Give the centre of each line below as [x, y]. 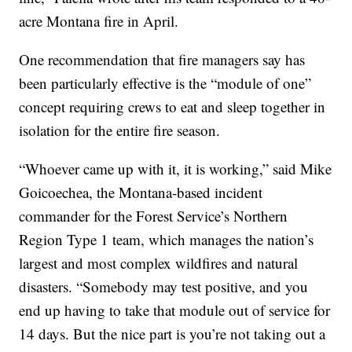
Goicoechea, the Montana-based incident [141, 192]
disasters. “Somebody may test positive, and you [164, 287]
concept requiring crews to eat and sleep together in [172, 107]
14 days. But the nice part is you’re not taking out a [172, 334]
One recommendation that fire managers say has [162, 60]
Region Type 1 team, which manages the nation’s [167, 240]
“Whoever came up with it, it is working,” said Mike [176, 169]
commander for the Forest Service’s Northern [154, 216]
